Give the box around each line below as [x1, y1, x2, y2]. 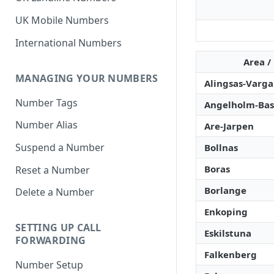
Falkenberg [204, 248, 257, 261]
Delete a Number [15, 185, 94, 199]
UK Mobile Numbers [15, 13, 109, 28]
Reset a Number [15, 163, 90, 177]
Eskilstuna [204, 227, 251, 239]
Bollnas [204, 141, 238, 154]
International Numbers [15, 35, 122, 50]
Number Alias [15, 118, 78, 132]
